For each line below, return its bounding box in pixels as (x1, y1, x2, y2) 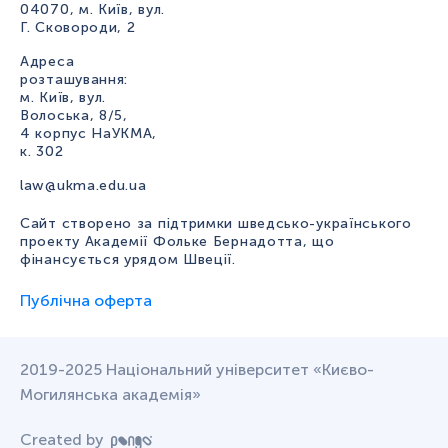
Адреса (20, 53, 75, 71)
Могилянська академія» (20, 385, 201, 405)
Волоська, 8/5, (20, 107, 128, 125)
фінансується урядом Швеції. (20, 251, 236, 269)
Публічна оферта (20, 291, 152, 311)
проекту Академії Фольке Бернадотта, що (20, 233, 335, 251)
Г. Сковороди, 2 (20, 19, 136, 37)
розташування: (20, 71, 129, 89)
